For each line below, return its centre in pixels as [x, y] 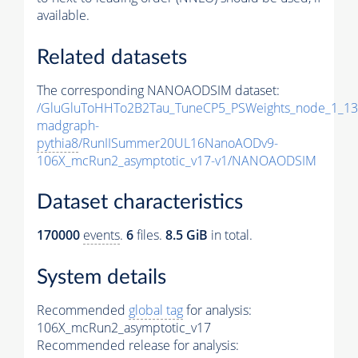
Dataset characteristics [140, 203]
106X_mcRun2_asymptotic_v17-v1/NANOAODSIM [177, 160]
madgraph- [68, 125]
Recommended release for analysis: [138, 346]
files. [149, 235]
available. [63, 16]
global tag [156, 310]
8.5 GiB [187, 235]
